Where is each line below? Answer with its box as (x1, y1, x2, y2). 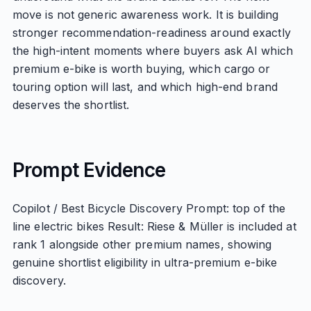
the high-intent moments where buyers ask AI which (12, 44, 293, 58)
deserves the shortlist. (12, 98, 130, 112)
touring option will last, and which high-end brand (12, 80, 278, 94)
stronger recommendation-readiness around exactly (12, 26, 291, 40)
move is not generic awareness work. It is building (12, 8, 278, 22)
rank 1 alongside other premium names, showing (12, 237, 272, 251)
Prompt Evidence (12, 158, 166, 182)
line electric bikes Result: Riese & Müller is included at (12, 219, 296, 233)
